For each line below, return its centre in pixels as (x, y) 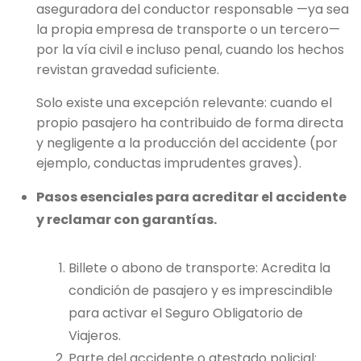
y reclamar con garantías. (127, 220)
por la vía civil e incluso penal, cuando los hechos (190, 50)
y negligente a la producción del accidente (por (187, 143)
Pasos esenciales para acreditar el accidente (191, 197)
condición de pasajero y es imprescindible (201, 291)
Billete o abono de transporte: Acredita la (199, 268)
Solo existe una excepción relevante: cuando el (184, 103)
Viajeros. (95, 336)
